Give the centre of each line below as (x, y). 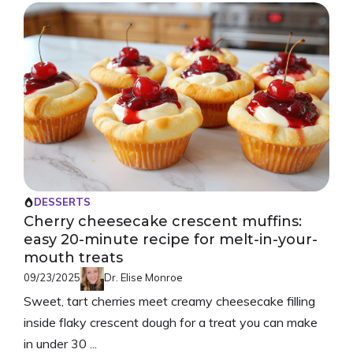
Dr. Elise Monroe (143, 277)
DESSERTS (62, 201)
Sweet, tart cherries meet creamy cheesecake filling (169, 301)
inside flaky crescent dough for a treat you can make (171, 322)
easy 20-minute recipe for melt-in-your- (171, 239)
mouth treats (73, 257)
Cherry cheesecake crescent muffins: (163, 221)
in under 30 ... (60, 343)
